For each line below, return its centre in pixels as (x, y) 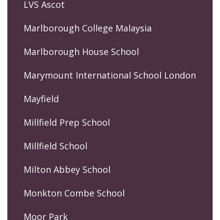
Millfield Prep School (67, 122)
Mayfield (41, 99)
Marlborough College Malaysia (88, 28)
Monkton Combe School (74, 193)
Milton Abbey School (67, 169)
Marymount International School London (110, 75)
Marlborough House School (81, 52)
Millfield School (55, 146)
